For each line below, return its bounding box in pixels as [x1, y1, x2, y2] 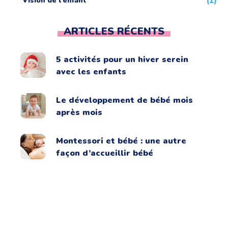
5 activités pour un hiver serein [56, 53, 189, 65]
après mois [56, 106, 103, 118]
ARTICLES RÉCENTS [64, 24, 164, 38]
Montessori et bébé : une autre [56, 135, 187, 147]
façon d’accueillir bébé [56, 147, 154, 159]
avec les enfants [56, 66, 127, 77]
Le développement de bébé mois [56, 94, 193, 106]
